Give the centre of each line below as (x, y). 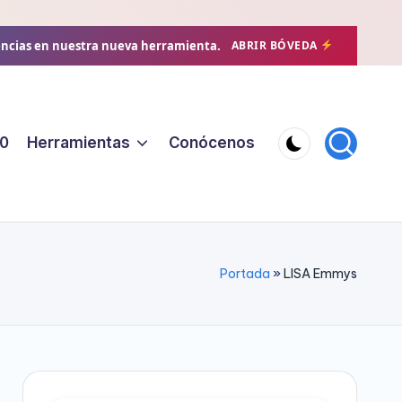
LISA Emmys (320, 273)
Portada (245, 273)
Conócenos (212, 143)
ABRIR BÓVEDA (276, 45)
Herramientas (78, 143)
